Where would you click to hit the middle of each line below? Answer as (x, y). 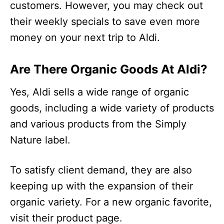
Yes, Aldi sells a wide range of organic (99, 92)
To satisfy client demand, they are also (101, 170)
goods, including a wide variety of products (112, 108)
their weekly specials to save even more (105, 21)
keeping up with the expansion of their (101, 186)
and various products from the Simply (98, 124)
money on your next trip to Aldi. (85, 37)
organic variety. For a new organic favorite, (111, 202)
